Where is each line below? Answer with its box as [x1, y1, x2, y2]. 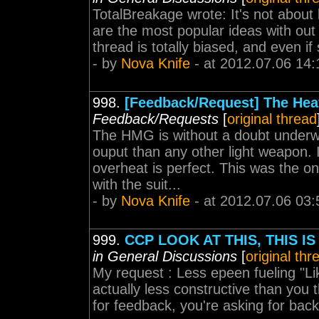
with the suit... [93, 177, 181, 192]
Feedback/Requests [93, 111, 219, 127]
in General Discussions [93, 249, 237, 264]
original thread [227, 111, 317, 127]
